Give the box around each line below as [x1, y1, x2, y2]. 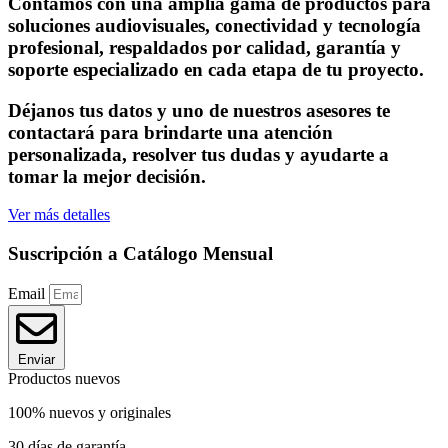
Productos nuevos [8, 369, 120, 387]
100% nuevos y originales [8, 403, 171, 421]
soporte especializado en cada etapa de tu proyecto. [8, 59, 424, 80]
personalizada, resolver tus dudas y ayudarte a [8, 143, 389, 165]
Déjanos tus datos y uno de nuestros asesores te [8, 99, 390, 121]
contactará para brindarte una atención [8, 121, 333, 143]
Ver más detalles [8, 206, 110, 224]
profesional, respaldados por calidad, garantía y [8, 37, 401, 58]
